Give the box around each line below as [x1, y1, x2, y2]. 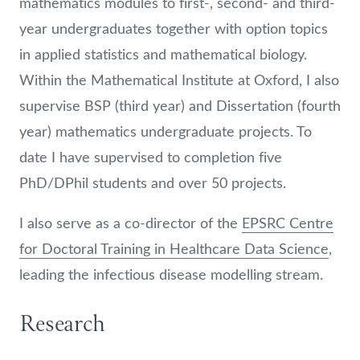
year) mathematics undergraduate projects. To [19, 121, 312, 141]
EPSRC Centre [242, 213, 333, 232]
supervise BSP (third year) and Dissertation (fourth [19, 96, 341, 115]
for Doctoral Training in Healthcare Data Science [19, 239, 329, 258]
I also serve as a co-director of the [19, 213, 242, 232]
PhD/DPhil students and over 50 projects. [19, 173, 286, 192]
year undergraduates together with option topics [19, 18, 328, 38]
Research [19, 307, 105, 343]
